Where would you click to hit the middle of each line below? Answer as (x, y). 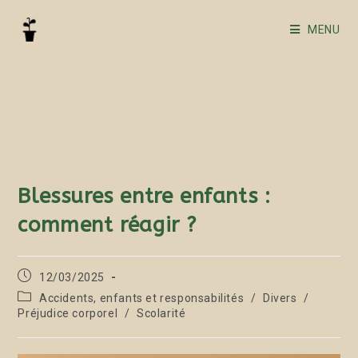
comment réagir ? (107, 225)
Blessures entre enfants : (144, 196)
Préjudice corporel (68, 313)
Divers (280, 298)
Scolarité (161, 313)
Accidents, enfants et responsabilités (142, 298)
